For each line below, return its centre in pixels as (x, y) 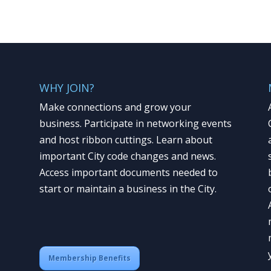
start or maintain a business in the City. (128, 188)
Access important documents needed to (128, 172)
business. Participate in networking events (135, 123)
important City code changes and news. (127, 156)
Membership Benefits (89, 258)
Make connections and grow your (115, 107)
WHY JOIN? (67, 87)
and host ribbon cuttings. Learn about (126, 139)
